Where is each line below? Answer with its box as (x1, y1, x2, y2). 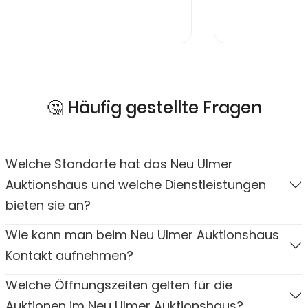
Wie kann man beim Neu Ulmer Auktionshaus (5, 225, 279, 243)
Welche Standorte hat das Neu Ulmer (5, 155, 233, 173)
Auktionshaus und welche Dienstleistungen (5, 175, 266, 193)
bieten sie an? (5, 196, 91, 214)
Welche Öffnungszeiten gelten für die (5, 276, 232, 294)
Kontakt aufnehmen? (5, 246, 133, 264)
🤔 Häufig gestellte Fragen (46, 96, 262, 119)
